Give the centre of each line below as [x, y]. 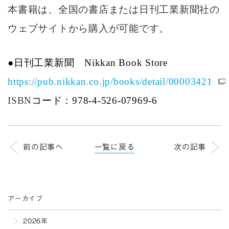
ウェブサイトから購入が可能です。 [88, 28]
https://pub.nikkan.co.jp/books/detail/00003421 [110, 82]
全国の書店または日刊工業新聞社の [139, 9]
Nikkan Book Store [126, 63]
